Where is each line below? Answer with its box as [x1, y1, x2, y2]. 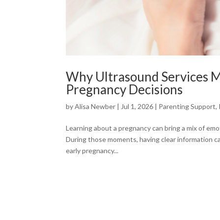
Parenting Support [159, 102, 216, 110]
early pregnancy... [66, 146, 119, 155]
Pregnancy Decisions [66, 81, 183, 97]
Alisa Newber [75, 102, 116, 110]
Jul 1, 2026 [121, 102, 154, 110]
